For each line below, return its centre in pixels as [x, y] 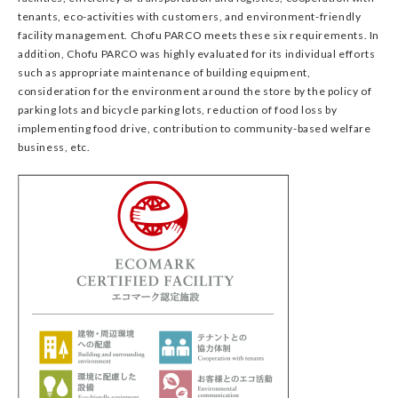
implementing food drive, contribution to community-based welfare [195, 128]
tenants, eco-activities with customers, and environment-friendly [190, 16]
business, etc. [54, 147]
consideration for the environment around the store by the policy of [195, 91]
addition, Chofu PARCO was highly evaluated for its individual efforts [197, 54]
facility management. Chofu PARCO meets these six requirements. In [199, 35]
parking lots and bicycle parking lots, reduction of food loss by [178, 110]
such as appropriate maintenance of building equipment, [164, 72]
